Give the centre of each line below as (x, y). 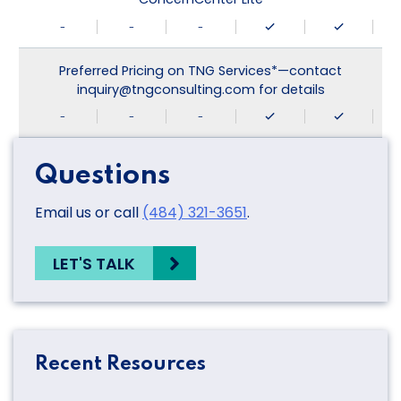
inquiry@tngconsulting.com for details (200, 89)
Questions (102, 176)
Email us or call (89, 213)
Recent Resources (120, 365)
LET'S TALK (94, 263)
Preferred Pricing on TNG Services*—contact (200, 70)
